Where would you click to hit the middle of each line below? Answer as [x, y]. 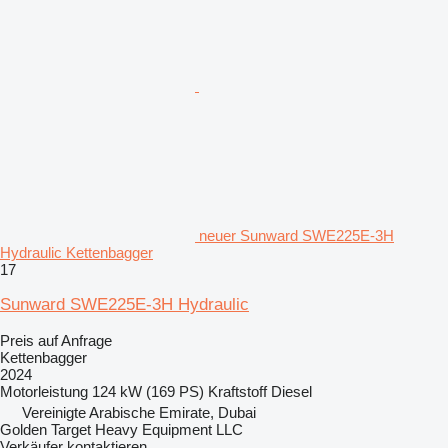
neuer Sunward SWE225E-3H [296, 235]
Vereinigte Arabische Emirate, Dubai [139, 412]
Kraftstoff [237, 391]
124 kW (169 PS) [148, 391]
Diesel [291, 391]
